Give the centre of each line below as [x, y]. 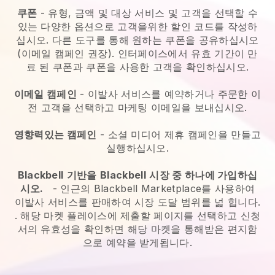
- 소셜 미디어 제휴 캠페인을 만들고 [179, 134]
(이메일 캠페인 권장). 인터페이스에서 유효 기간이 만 [137, 53]
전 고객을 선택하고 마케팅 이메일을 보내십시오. [137, 107]
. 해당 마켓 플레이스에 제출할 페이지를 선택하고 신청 [137, 215]
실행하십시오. [137, 148]
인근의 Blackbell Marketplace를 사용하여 [158, 188]
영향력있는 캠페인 [55, 134]
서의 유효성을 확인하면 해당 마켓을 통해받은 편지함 [137, 229]
